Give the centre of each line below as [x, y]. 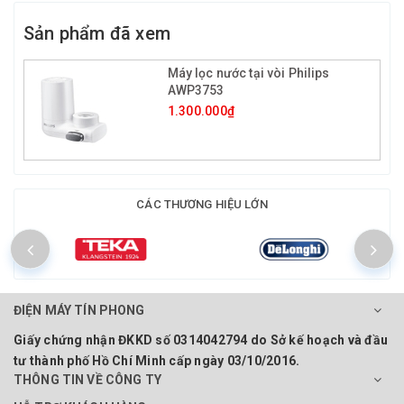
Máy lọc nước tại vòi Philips [248, 73]
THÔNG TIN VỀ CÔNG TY [87, 379]
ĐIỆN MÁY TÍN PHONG [79, 310]
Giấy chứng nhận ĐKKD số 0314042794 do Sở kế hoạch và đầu [201, 340]
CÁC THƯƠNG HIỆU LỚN [202, 204]
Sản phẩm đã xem [97, 33]
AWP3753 [196, 90]
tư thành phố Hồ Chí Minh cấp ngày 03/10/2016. [157, 360]
